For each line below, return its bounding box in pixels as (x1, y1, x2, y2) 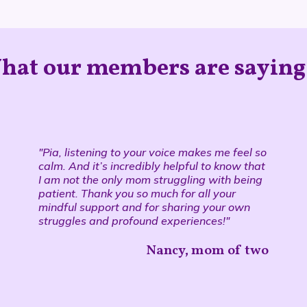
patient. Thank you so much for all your (38, 186, 236, 200)
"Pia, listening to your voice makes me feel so (38, 145, 267, 159)
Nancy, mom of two (145, 241, 269, 260)
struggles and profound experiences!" (38, 213, 230, 228)
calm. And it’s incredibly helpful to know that (38, 158, 266, 173)
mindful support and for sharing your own (38, 199, 251, 214)
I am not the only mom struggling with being (38, 172, 263, 186)
